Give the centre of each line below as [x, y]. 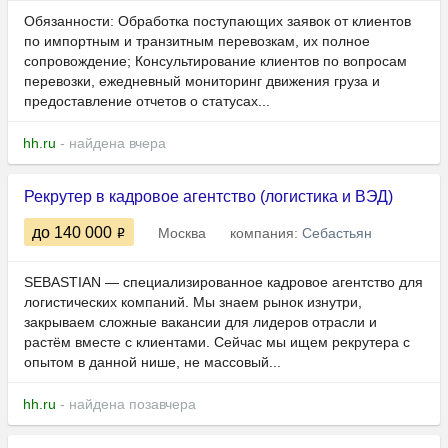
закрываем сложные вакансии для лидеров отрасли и [200, 322]
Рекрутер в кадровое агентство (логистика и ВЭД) [208, 197]
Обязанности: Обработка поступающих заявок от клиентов [217, 21]
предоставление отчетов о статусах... [147, 101]
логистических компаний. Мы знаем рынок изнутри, [193, 302]
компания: [266, 233]
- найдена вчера [111, 143]
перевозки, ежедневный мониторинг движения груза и [202, 81]
